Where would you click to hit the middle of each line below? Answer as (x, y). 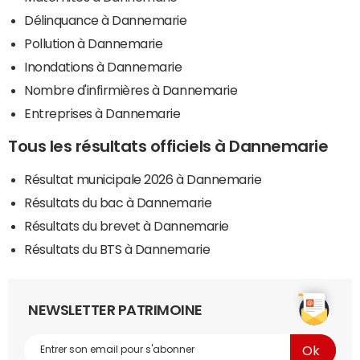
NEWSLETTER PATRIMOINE (115, 310)
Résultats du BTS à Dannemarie (117, 249)
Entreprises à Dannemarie (102, 113)
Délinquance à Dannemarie (106, 20)
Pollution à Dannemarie (94, 43)
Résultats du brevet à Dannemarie (127, 225)
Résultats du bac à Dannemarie (118, 202)
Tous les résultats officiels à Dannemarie (168, 146)
